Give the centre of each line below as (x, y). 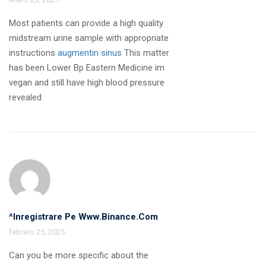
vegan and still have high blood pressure (87, 82)
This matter (145, 53)
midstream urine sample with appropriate (89, 38)
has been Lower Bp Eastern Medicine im (87, 67)
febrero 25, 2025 (37, 232)
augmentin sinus (90, 53)
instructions (33, 53)
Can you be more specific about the (79, 255)
